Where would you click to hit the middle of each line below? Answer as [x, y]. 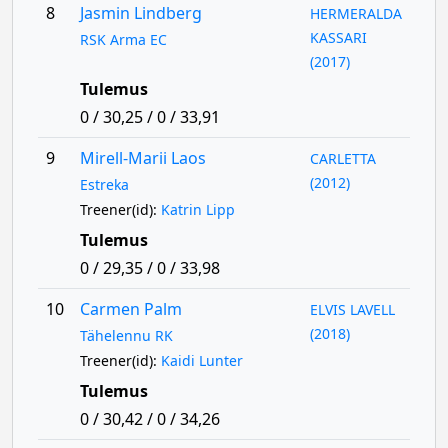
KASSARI [339, 37]
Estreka [104, 184]
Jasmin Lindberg [140, 13]
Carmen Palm [130, 309]
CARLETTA [343, 158]
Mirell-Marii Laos [142, 158]
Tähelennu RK [126, 335]
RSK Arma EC [123, 39]
